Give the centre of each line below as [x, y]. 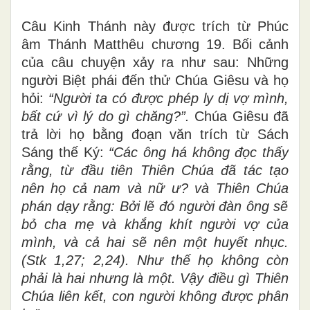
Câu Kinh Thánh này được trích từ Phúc [155, 26]
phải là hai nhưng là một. [99, 278]
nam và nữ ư [137, 188]
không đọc [222, 152]
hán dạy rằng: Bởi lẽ [92, 206]
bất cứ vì [50, 116]
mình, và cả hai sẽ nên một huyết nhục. [155, 242]
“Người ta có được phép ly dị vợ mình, [168, 98]
